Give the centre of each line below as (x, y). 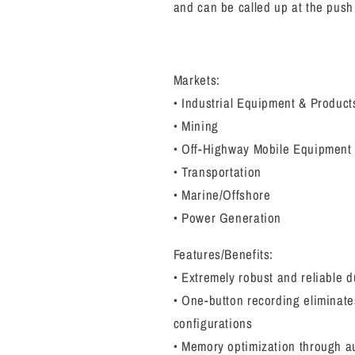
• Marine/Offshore (222, 195)
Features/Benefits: (223, 254)
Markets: (197, 80)
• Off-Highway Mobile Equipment (262, 149)
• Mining (196, 126)
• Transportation (217, 172)
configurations (213, 323)
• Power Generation (227, 218)
